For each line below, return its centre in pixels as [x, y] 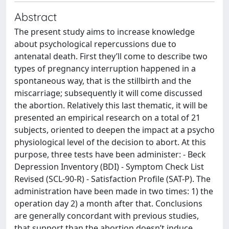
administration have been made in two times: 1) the [114, 191]
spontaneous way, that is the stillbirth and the [103, 81]
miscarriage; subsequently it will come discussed [108, 93]
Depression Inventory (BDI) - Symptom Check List [109, 167]
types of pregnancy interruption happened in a [105, 68]
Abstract [36, 17]
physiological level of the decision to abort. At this [110, 142]
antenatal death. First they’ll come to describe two [111, 56]
